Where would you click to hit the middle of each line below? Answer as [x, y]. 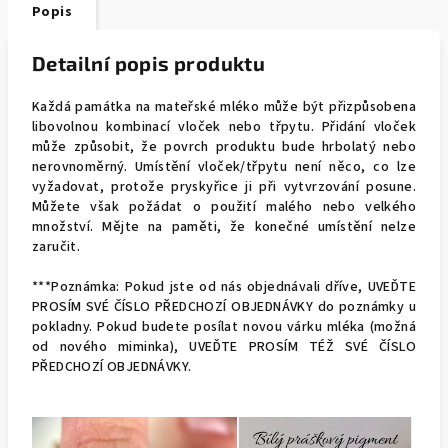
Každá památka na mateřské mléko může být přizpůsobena [224, 107]
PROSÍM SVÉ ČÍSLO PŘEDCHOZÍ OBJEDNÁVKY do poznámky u [224, 307]
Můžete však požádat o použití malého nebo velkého [224, 207]
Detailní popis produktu [149, 63]
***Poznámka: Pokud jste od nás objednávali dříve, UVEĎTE [224, 287]
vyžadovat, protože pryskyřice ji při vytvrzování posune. [224, 187]
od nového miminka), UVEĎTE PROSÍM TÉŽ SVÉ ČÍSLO [224, 347]
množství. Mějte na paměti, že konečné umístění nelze [224, 227]
